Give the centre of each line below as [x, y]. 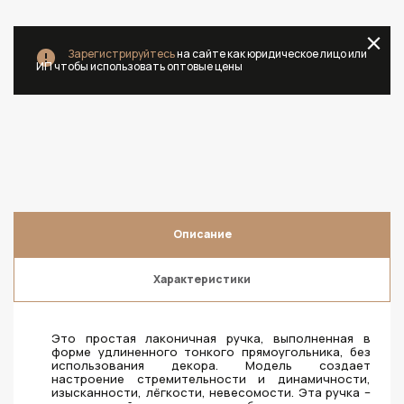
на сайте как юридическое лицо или [271, 54]
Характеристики [202, 279]
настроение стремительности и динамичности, [211, 379]
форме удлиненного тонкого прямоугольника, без [211, 352]
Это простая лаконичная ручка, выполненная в [211, 338]
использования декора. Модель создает [211, 365]
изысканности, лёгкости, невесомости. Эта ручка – [211, 392]
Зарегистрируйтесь [121, 54]
